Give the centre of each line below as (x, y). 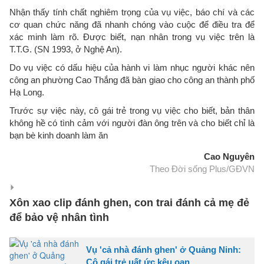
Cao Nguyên (229, 156)
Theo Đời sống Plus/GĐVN (202, 169)
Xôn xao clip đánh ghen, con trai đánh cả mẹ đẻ (129, 202)
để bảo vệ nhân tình (59, 217)
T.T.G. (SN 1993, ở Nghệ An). (67, 49)
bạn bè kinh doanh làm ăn (59, 135)
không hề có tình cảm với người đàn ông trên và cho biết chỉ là (132, 123)
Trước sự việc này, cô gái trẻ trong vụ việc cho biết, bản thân (132, 110)
